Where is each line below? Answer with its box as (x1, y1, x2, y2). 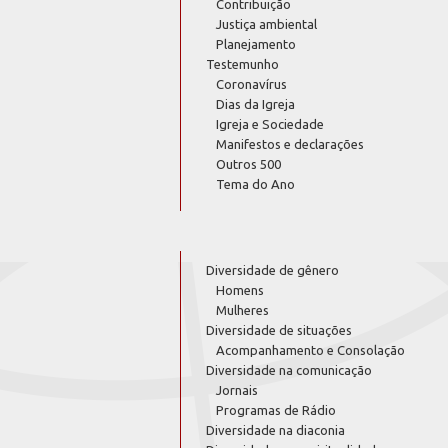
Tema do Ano (216, 176, 296, 191)
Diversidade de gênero (206, 262, 340, 277)
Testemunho (206, 56, 280, 71)
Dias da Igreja (216, 96, 296, 111)
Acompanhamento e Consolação (216, 342, 406, 357)
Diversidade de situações (206, 322, 353, 337)
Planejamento (216, 36, 297, 51)
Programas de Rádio (216, 402, 337, 417)
